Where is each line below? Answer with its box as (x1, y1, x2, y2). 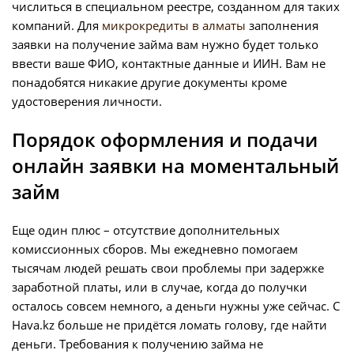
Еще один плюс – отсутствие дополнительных (12, 222, 280, 239)
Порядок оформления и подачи (12, 126, 318, 153)
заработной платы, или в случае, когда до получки (12, 279, 307, 296)
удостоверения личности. (12, 93, 162, 110)
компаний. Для (12, 17, 102, 34)
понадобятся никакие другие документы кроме (12, 74, 287, 91)
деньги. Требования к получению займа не (12, 336, 263, 352)
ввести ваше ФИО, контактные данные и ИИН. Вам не (12, 55, 326, 72)
